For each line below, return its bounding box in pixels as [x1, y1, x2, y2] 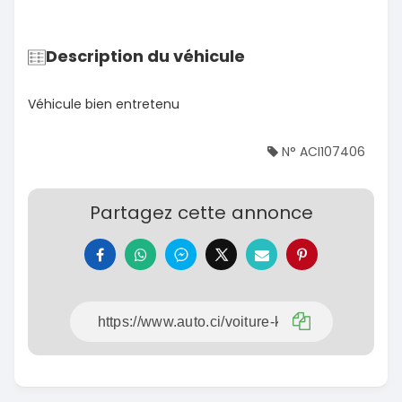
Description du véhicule [46, 45, 245, 68]
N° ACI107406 [278, 143, 365, 162]
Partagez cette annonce [89, 200, 313, 226]
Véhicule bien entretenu [28, 95, 179, 114]
